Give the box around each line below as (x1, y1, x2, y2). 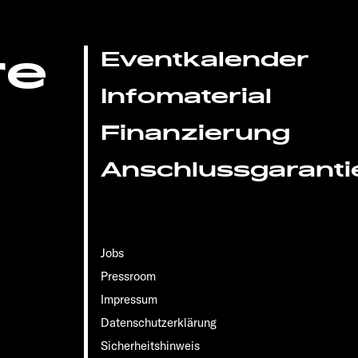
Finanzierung (101, 119, 291, 146)
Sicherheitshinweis (101, 337, 201, 353)
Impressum (101, 291, 158, 307)
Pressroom (101, 268, 157, 284)
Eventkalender (101, 46, 310, 73)
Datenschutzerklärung (101, 314, 217, 330)
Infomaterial (101, 82, 272, 109)
